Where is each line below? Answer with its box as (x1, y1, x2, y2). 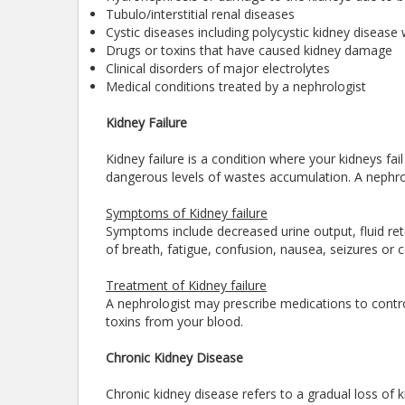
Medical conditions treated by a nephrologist (106, 78, 366, 95)
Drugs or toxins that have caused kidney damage (106, 42, 392, 59)
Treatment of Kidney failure (106, 277, 267, 294)
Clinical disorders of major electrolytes (106, 60, 330, 77)
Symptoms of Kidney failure (106, 204, 268, 221)
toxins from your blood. (106, 313, 247, 330)
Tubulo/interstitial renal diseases (106, 5, 295, 23)
